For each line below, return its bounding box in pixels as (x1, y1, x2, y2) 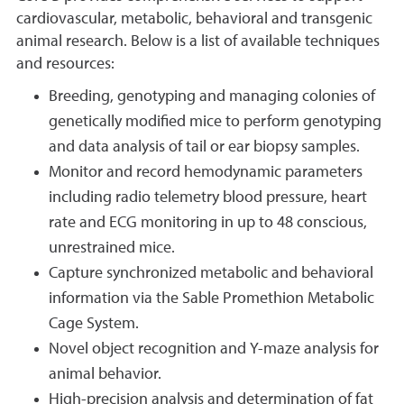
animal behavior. (49, 366, 161, 382)
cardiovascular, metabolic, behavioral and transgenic (16, 11, 372, 27)
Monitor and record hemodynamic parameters (49, 164, 363, 180)
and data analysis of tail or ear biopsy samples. (49, 139, 360, 155)
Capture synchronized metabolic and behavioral (49, 265, 373, 281)
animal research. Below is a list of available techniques (16, 33, 380, 50)
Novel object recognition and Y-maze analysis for (49, 341, 379, 357)
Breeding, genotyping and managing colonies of (49, 88, 375, 105)
